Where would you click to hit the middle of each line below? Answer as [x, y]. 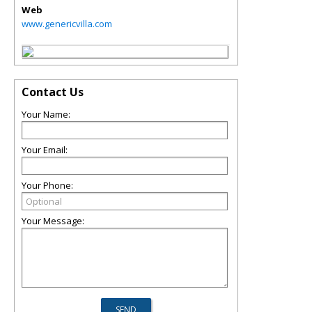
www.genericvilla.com [67, 24]
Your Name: [46, 114]
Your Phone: [47, 185]
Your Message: [53, 221]
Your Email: [45, 150]
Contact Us [53, 92]
